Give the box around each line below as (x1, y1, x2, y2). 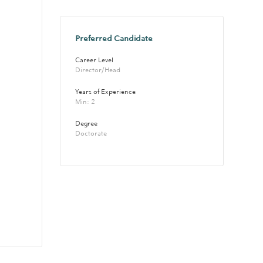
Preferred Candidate (75, 34, 153, 43)
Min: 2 (75, 98, 97, 106)
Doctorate (75, 130, 107, 138)
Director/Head (75, 66, 120, 75)
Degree (75, 120, 97, 128)
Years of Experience (75, 88, 137, 96)
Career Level (75, 56, 113, 65)
